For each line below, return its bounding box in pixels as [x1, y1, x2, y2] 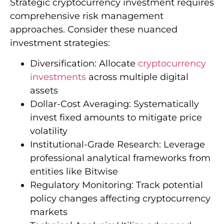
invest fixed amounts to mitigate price [30, 111, 202, 123]
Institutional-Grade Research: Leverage [30, 138, 205, 150]
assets [30, 84, 58, 96]
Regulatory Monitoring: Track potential [30, 179, 203, 190]
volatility [30, 125, 67, 136]
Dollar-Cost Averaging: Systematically [30, 98, 199, 109]
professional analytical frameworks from [30, 152, 210, 163]
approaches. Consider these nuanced [10, 23, 177, 35]
